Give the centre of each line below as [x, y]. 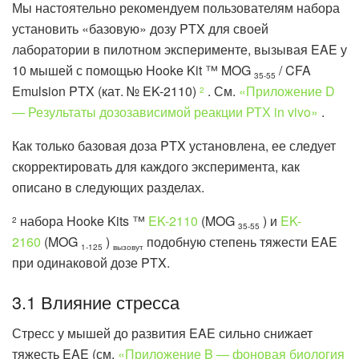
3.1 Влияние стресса [96, 302]
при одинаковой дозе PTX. [91, 262]
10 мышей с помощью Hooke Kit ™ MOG [133, 70]
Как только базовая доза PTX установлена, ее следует [174, 145]
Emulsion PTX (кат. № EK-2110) [106, 91]
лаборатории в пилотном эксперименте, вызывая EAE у [179, 49]
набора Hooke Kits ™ [83, 220]
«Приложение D [287, 91]
